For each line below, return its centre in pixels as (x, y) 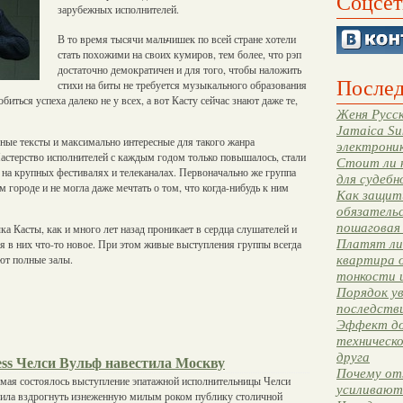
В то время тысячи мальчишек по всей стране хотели (177, 38)
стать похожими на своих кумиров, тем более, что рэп (179, 54)
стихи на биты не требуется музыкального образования (182, 84)
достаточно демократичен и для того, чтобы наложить (179, 69)
